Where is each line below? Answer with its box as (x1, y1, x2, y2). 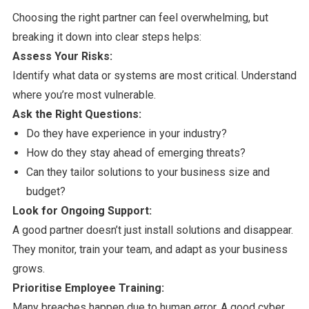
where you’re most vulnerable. (12, 88, 156, 101)
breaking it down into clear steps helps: (12, 30, 201, 43)
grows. (12, 261, 45, 275)
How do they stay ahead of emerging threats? (26, 146, 246, 159)
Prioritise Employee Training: (12, 281, 164, 295)
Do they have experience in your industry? (26, 126, 227, 140)
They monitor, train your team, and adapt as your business (12, 242, 288, 256)
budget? (26, 184, 66, 198)
